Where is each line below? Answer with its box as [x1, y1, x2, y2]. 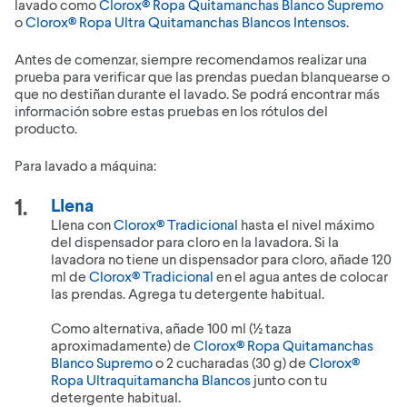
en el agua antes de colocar [213, 267, 388, 284]
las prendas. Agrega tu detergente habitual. [51, 284, 324, 302]
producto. [15, 119, 77, 136]
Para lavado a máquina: [15, 156, 156, 174]
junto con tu [251, 371, 327, 388]
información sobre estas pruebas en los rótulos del [15, 102, 328, 119]
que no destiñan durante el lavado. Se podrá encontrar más [15, 84, 380, 102]
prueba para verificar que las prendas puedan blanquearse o [15, 67, 390, 84]
